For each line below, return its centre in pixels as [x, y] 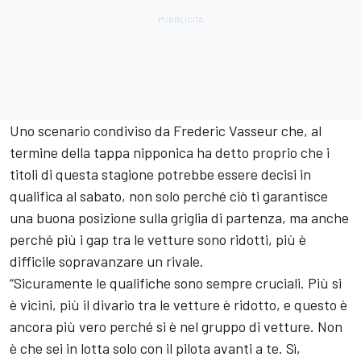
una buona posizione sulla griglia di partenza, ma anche [179, 218]
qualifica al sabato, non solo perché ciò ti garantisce [169, 196]
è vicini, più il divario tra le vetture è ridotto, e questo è [178, 305]
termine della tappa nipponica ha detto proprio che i [170, 153]
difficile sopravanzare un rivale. [107, 261]
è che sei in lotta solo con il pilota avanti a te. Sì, [155, 349]
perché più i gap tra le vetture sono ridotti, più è [158, 240]
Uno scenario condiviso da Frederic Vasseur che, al [166, 131]
